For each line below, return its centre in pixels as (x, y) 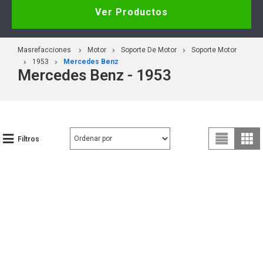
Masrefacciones (44, 50)
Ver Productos (131, 12)
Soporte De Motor (149, 50)
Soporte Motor (214, 50)
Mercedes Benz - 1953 (95, 75)
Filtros (28, 139)
